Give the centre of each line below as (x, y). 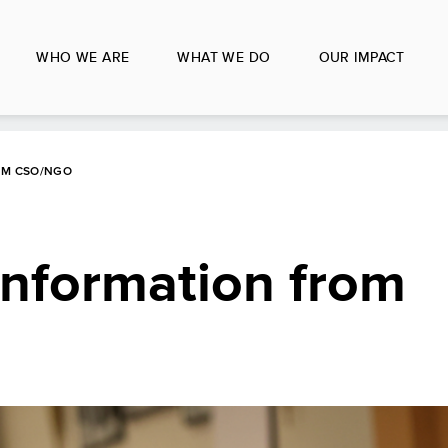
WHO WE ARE (83, 57)
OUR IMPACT (361, 57)
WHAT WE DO (224, 57)
